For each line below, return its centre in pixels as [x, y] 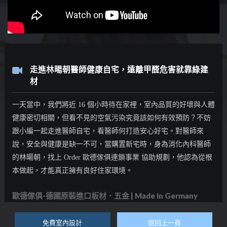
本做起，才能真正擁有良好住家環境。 [72, 171]
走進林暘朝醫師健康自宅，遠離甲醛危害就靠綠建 [119, 70]
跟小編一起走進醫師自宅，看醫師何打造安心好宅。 [93, 131]
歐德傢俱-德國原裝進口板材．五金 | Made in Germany [105, 196]
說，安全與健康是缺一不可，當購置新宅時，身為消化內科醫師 [111, 144]
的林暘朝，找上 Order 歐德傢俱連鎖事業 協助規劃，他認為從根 [112, 158]
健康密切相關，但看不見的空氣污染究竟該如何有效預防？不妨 [111, 118]
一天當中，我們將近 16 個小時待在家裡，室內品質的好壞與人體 [113, 105]
